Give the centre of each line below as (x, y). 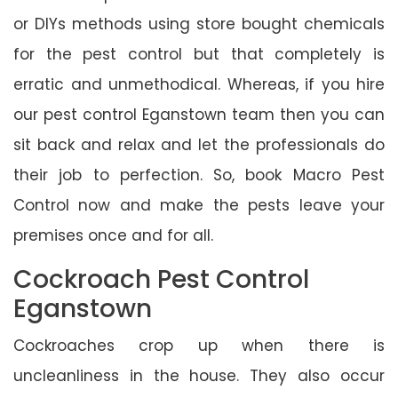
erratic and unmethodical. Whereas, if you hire (199, 84)
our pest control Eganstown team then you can (199, 114)
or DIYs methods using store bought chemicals (199, 24)
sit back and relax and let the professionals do (199, 144)
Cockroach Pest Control (161, 279)
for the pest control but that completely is (199, 54)
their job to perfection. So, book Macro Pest (199, 175)
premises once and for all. (113, 235)
